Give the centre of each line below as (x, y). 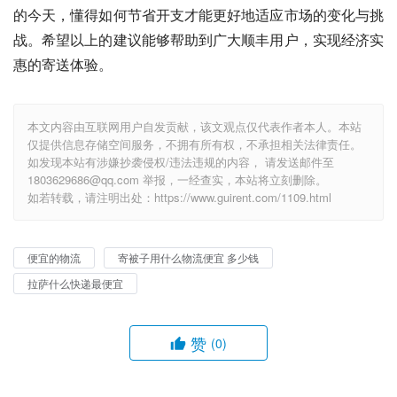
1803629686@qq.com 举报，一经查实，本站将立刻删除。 (177, 179)
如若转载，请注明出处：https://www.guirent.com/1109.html (179, 197)
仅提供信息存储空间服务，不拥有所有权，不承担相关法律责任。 (195, 144)
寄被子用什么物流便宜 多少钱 (188, 257)
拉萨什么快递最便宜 (75, 283)
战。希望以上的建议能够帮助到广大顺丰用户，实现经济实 (198, 39)
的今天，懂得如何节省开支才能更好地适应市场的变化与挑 (198, 15)
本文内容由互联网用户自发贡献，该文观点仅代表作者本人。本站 (195, 126)
